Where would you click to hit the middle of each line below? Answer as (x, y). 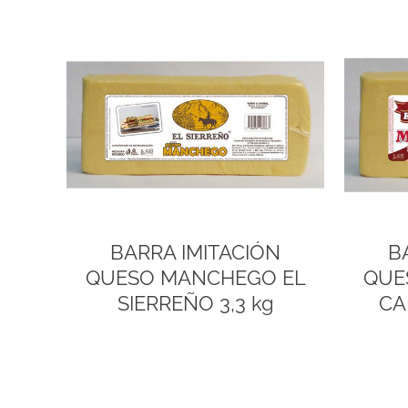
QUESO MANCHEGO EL (195, 277)
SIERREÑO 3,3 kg (195, 303)
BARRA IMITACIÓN (195, 252)
